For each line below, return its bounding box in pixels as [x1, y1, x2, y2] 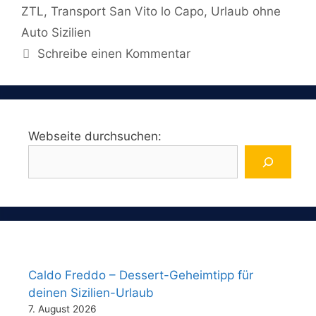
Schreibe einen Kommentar [37, 47, 191, 61]
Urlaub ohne [211, 4, 281, 19]
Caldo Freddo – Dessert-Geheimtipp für [28, 268, 253, 283]
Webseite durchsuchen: [28, 129, 162, 144]
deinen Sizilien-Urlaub [28, 286, 154, 300]
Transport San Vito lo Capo [51, 4, 204, 19]
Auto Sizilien [21, 25, 91, 40]
